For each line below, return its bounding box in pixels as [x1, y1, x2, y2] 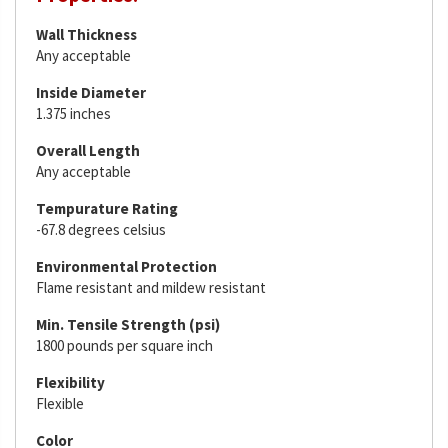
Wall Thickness [36, 25, 137, 44]
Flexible [36, 394, 84, 413]
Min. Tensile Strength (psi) [36, 315, 220, 334]
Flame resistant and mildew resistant [36, 278, 266, 297]
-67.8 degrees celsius [36, 220, 166, 239]
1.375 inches [36, 104, 111, 123]
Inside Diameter [36, 83, 146, 102]
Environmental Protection [36, 257, 217, 276]
